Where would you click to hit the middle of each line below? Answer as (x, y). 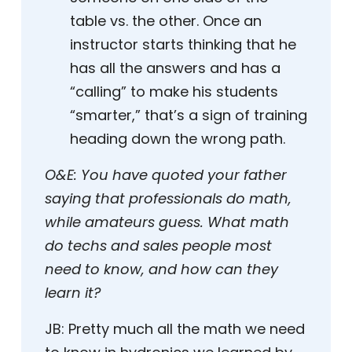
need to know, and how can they (161, 269)
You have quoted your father (184, 175)
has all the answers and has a (175, 68)
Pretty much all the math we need (185, 329)
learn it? (73, 293)
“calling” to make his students (174, 92)
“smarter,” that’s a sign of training (189, 115)
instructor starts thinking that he (183, 45)
